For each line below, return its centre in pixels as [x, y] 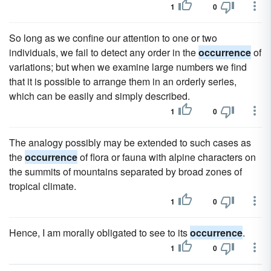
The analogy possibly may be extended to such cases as [130, 142]
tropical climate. [43, 186]
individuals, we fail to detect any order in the [104, 52]
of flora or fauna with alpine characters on [167, 157]
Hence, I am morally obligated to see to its [100, 233]
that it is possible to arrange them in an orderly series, [123, 81]
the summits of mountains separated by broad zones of [126, 171]
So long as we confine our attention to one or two [113, 38]
